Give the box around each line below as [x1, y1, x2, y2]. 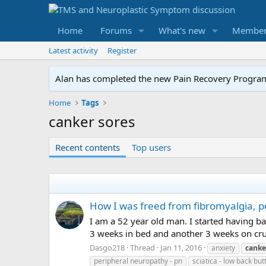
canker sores [49, 112, 135, 131]
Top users [132, 141, 171, 153]
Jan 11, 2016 [160, 242, 202, 253]
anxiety [211, 242, 235, 253]
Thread [130, 242, 155, 253]
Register [107, 45, 137, 56]
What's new [158, 24, 205, 36]
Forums [100, 24, 132, 36]
